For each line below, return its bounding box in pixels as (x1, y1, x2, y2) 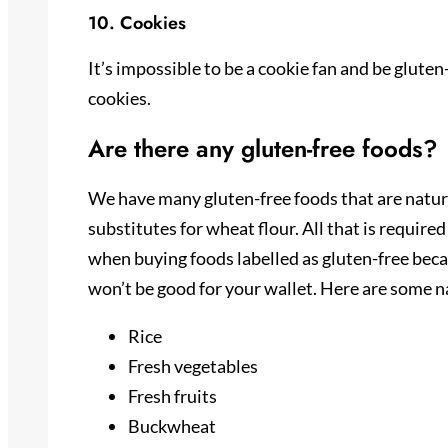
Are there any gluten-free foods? (88, 130, 438, 166)
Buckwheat (128, 415, 216, 438)
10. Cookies (88, 9, 186, 36)
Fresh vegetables (128, 355, 258, 378)
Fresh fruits (128, 385, 217, 408)
